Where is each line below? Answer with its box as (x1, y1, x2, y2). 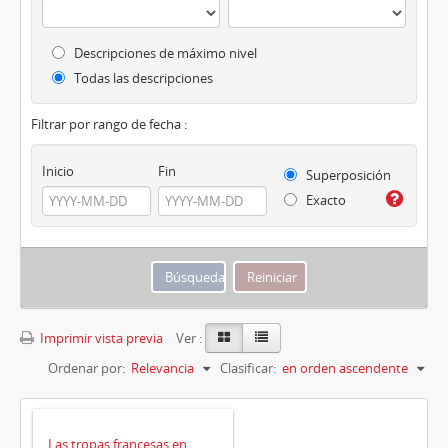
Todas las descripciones (71, 69, 213, 87)
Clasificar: (220, 358, 276, 377)
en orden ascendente (282, 358, 408, 377)
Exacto (302, 191, 346, 209)
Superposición (302, 166, 391, 184)
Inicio (42, 161, 74, 180)
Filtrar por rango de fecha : (31, 115, 187, 133)
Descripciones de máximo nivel (71, 44, 257, 62)
